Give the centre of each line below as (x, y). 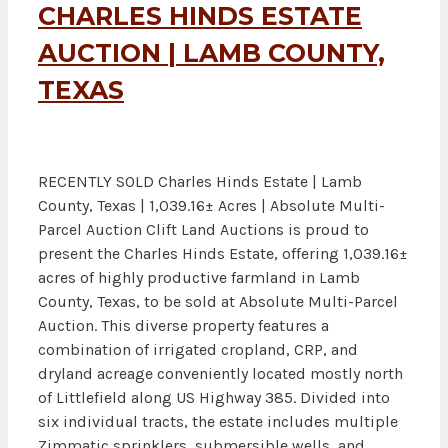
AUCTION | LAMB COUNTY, (211, 52)
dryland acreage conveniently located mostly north (220, 373)
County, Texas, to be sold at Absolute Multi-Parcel (218, 301)
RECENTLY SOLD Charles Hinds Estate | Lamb (200, 181)
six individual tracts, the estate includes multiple (218, 421)
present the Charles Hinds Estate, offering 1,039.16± (223, 253)
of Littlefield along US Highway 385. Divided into (214, 397)
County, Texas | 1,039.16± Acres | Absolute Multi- (211, 205)
